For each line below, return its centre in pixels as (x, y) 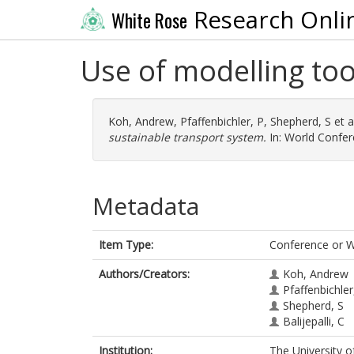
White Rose (149, 20)
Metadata (146, 206)
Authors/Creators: (144, 274)
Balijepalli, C (314, 321)
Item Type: (126, 245)
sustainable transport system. (187, 137)
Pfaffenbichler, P (222, 121)
